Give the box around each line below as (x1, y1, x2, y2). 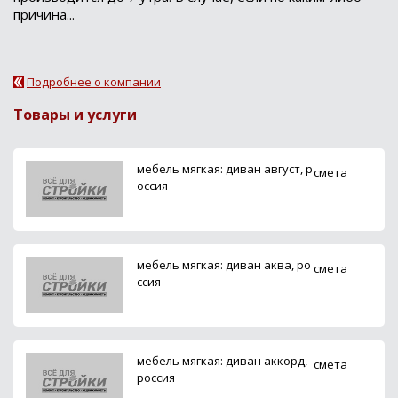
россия (137, 369, 175, 386)
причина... (13, 4, 75, 23)
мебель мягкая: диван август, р (137, 160, 313, 177)
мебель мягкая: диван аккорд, (137, 352, 307, 369)
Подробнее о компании (27, 73, 161, 90)
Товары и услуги (13, 104, 137, 124)
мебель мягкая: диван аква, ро (137, 256, 311, 273)
